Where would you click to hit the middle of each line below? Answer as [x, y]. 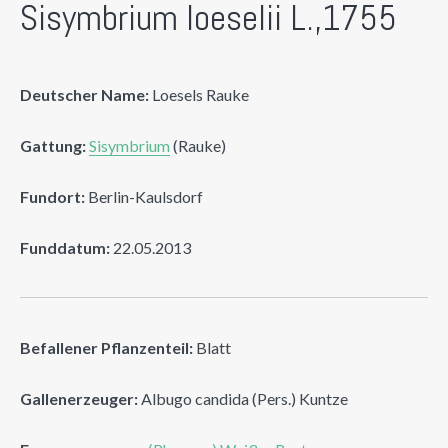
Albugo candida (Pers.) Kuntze [243, 398]
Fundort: [52, 196]
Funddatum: [65, 247]
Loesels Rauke [199, 94]
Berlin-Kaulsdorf [144, 196]
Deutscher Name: [84, 94]
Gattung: [53, 145]
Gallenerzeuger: [79, 398]
